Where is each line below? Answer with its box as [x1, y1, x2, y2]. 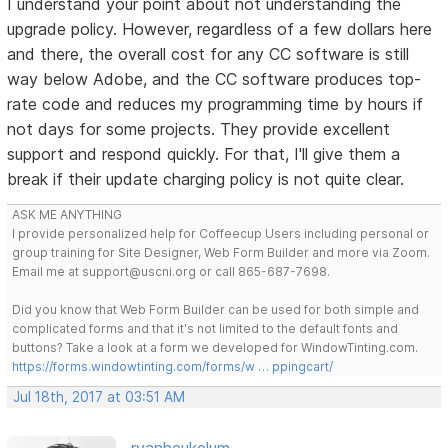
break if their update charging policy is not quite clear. [7, 168, 405, 189]
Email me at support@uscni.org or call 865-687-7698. [12, 263, 331, 279]
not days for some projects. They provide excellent [7, 118, 391, 139]
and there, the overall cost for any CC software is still [7, 43, 410, 64]
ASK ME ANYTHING [12, 206, 123, 222]
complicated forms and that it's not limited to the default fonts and [12, 320, 399, 336]
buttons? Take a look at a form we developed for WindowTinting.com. [12, 339, 419, 355]
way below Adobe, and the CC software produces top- [7, 68, 422, 89]
